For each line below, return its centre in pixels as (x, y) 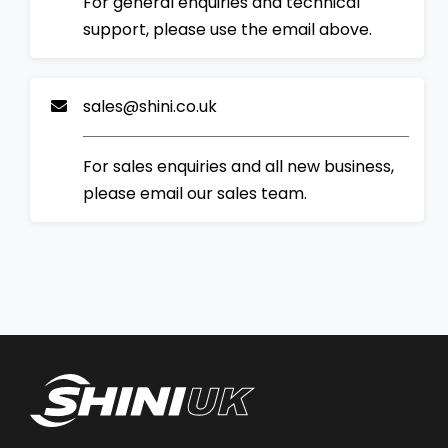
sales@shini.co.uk (150, 106)
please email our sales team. (195, 193)
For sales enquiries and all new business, (239, 166)
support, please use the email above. (228, 29)
